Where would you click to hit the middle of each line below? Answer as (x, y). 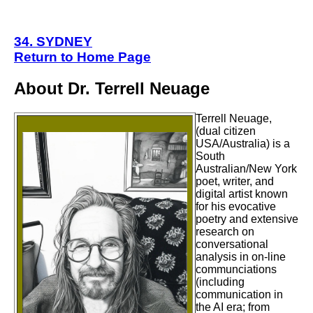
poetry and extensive (247, 219)
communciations (236, 269)
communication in (239, 294)
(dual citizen (226, 131)
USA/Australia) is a (243, 143)
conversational (232, 244)
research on (225, 231)
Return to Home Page (82, 57)
